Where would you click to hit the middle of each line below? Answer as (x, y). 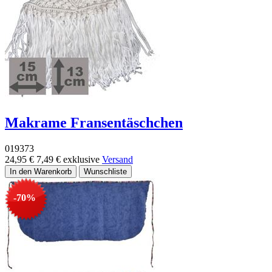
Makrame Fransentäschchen (94, 122)
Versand (117, 159)
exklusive (83, 159)
